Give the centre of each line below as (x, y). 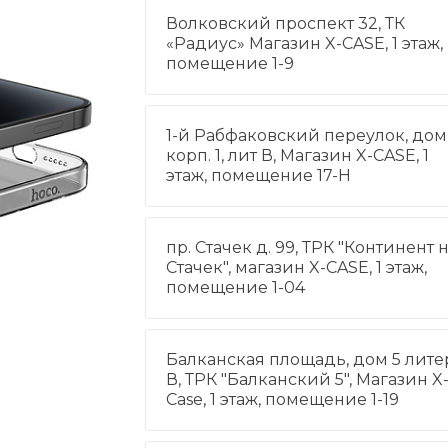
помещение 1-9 (229, 63)
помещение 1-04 (235, 287)
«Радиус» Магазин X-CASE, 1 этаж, (304, 43)
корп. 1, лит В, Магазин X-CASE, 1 (297, 155)
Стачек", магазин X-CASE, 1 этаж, (296, 267)
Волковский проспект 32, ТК (285, 23)
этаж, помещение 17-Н (258, 175)
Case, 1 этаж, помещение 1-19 (282, 399)
